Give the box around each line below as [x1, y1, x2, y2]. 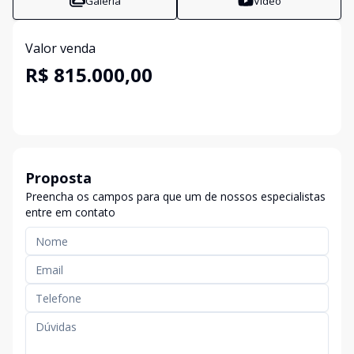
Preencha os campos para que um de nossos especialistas [25, 189, 326, 204]
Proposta [25, 168, 92, 187]
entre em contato [25, 205, 115, 220]
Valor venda [25, 40, 96, 57]
